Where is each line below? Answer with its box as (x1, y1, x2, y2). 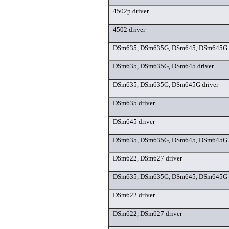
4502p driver (113, 7, 149, 15)
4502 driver (113, 26, 145, 34)
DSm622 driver (113, 191, 155, 199)
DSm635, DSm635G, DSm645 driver (113, 62, 214, 71)
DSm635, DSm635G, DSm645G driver (113, 81, 218, 89)
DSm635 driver (113, 99, 155, 107)
